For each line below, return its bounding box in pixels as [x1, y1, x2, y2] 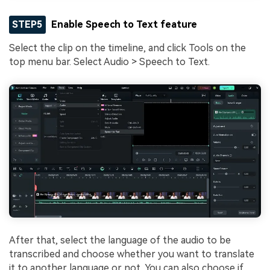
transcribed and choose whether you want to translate [9, 248, 254, 260]
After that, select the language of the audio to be [9, 234, 231, 246]
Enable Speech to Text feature [51, 18, 198, 30]
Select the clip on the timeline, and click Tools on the [9, 42, 246, 54]
